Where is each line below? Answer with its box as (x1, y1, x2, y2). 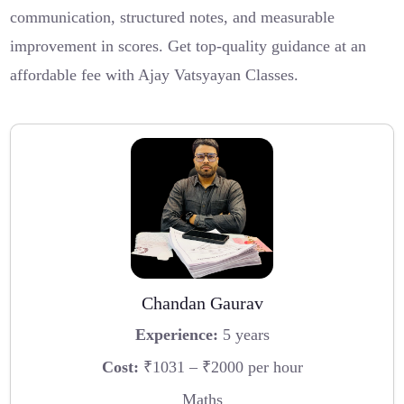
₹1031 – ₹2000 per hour (138, 358, 303, 377)
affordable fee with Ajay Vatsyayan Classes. (10, 66, 299, 85)
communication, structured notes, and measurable (10, 8, 335, 27)
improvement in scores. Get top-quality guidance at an (10, 37, 367, 56)
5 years (217, 326, 270, 344)
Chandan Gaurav (141, 292, 263, 313)
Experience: (134, 326, 218, 344)
